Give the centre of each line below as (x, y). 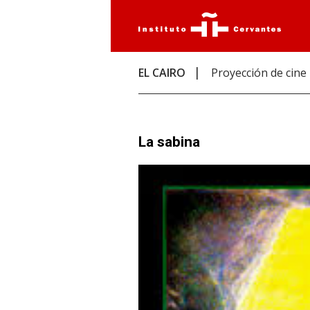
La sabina (169, 142)
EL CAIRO (162, 73)
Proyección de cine (259, 73)
